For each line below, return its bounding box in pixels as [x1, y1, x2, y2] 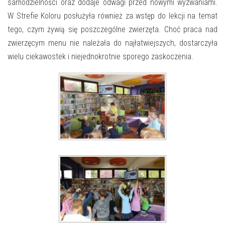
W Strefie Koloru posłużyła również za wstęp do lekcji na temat [8, 11, 217, 21]
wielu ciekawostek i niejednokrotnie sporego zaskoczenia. [8, 52, 193, 61]
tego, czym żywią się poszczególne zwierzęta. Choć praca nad [8, 25, 217, 34]
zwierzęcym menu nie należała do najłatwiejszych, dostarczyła [8, 38, 217, 48]
